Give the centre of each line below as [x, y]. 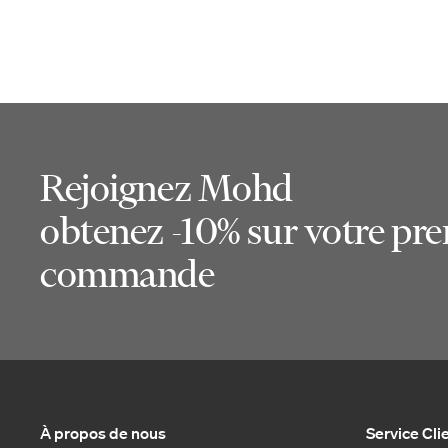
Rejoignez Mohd [166, 187]
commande [127, 273]
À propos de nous [103, 432]
